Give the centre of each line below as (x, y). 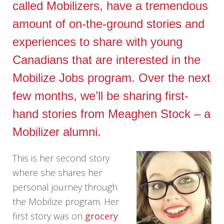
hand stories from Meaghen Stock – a (112, 114)
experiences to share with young (98, 42)
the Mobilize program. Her (66, 201)
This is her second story (61, 158)
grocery (102, 216)
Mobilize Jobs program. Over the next (112, 78)
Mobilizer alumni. (57, 132)
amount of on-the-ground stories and (109, 24)
